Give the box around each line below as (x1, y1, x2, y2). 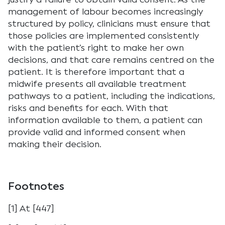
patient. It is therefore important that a (8, 66, 184, 77)
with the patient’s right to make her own (8, 42, 184, 53)
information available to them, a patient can (8, 115, 202, 126)
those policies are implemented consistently (8, 30, 199, 41)
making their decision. (8, 139, 101, 150)
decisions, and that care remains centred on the (8, 54, 214, 65)
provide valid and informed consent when (8, 127, 185, 138)
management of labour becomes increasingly (8, 6, 203, 17)
